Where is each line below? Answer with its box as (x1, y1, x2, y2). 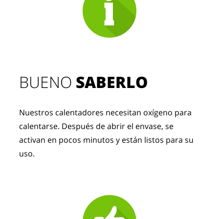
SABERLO (76, 71, 149, 92)
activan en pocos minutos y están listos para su (19, 134, 194, 145)
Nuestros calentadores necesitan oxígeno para (19, 107, 192, 118)
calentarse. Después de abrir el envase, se (19, 121, 174, 131)
